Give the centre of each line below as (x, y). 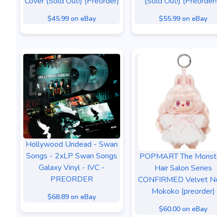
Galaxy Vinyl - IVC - (72, 167)
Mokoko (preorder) (183, 191)
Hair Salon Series (183, 168)
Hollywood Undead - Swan (72, 144)
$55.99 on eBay (183, 19)
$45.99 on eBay (72, 19)
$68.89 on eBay (72, 197)
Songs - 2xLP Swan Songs (72, 156)
